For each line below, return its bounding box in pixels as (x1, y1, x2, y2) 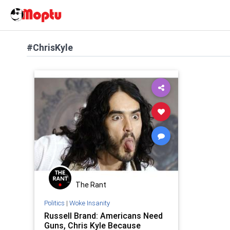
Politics (44, 198, 65, 207)
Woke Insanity (69, 198, 110, 207)
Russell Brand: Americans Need (44, 210, 163, 221)
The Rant (75, 180, 106, 189)
